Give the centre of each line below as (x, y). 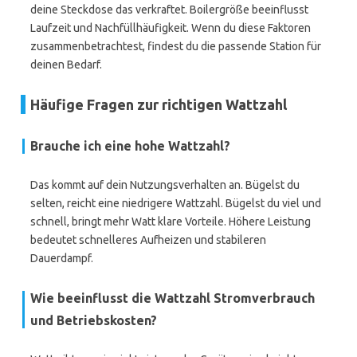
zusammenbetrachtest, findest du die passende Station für (176, 46)
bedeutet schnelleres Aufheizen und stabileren (148, 240)
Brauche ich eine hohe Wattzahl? (130, 146)
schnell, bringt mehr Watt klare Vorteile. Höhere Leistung (171, 222)
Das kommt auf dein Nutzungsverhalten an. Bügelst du (165, 185)
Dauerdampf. (62, 258)
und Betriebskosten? (94, 320)
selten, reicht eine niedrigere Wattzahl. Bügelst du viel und (176, 203)
